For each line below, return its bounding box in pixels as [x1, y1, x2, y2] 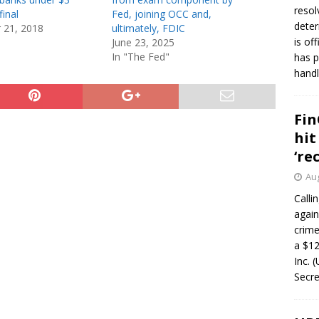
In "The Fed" [111, 50, 169, 63]
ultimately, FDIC [111, 21, 185, 35]
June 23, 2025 [111, 36, 174, 49]
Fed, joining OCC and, [111, 7, 211, 21]
